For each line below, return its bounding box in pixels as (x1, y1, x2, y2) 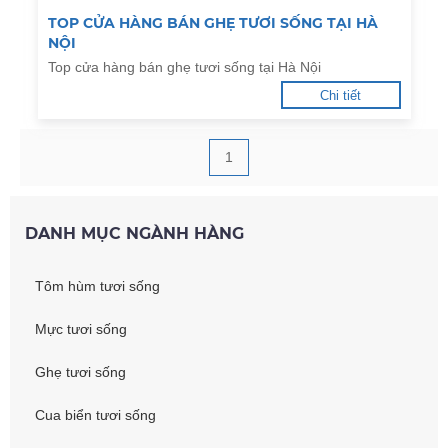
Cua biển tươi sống (35, 407, 156, 423)
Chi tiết (320, 88, 361, 103)
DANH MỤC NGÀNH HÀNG (25, 224, 244, 243)
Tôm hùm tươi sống (35, 278, 160, 294)
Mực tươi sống (35, 321, 127, 337)
